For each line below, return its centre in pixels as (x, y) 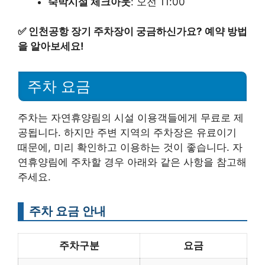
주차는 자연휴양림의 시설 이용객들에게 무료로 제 (131, 118)
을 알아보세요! (51, 46)
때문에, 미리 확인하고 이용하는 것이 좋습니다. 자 (130, 147)
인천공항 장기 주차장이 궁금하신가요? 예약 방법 (138, 32)
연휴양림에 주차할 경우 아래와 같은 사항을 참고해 (132, 162)
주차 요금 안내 (67, 211)
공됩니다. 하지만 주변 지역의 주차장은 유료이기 (127, 132)
